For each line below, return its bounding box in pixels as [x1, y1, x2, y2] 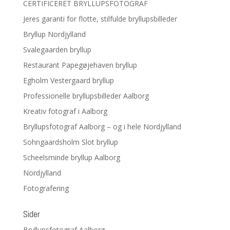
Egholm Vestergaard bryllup [23, 75, 114, 86]
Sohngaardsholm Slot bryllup [23, 137, 118, 147]
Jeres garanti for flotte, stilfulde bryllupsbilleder [23, 14, 177, 24]
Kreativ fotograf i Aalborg [23, 106, 107, 117]
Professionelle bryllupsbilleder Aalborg [23, 91, 149, 101]
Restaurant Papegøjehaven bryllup [23, 60, 137, 70]
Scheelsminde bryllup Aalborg [23, 152, 120, 163]
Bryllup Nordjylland [23, 29, 86, 40]
